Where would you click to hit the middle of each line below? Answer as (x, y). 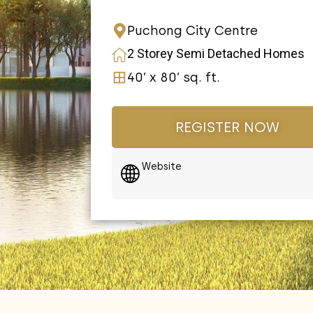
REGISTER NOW (227, 128)
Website (162, 167)
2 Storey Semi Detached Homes (216, 54)
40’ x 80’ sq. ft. (174, 78)
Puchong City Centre (193, 31)
